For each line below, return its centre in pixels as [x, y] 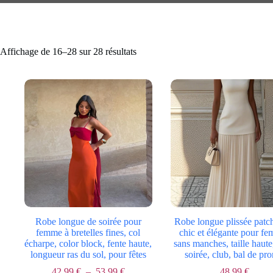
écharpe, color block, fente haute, [88, 243]
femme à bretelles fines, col [88, 232]
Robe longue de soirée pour [88, 221]
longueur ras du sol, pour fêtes [88, 254]
